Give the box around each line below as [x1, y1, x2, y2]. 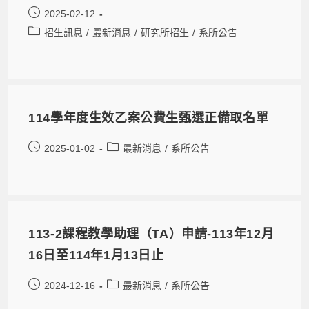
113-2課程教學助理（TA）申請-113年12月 [28, 226, 275, 241]
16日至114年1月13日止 [28, 248, 164, 262]
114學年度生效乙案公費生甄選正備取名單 [28, 110, 269, 125]
